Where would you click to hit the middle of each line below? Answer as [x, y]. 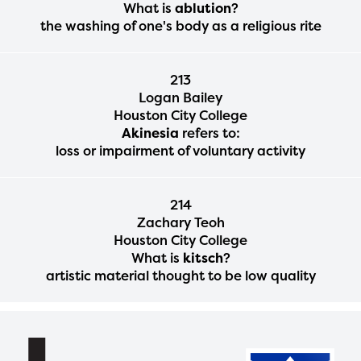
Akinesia [150, 133]
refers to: [209, 133]
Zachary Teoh [180, 222]
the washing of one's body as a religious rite [180, 25]
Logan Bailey [180, 97]
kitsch [203, 257]
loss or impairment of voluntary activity [180, 150]
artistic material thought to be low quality [180, 275]
